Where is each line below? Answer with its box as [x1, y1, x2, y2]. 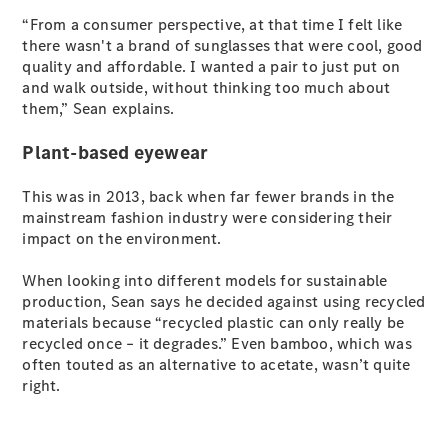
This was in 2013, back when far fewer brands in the [22, 186, 395, 207]
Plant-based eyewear [22, 140, 209, 165]
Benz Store [55, 204, 134, 225]
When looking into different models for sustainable [22, 270, 388, 291]
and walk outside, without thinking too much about [22, 77, 391, 98]
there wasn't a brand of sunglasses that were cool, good [22, 35, 423, 56]
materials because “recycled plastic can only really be [22, 312, 405, 333]
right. [22, 375, 61, 396]
